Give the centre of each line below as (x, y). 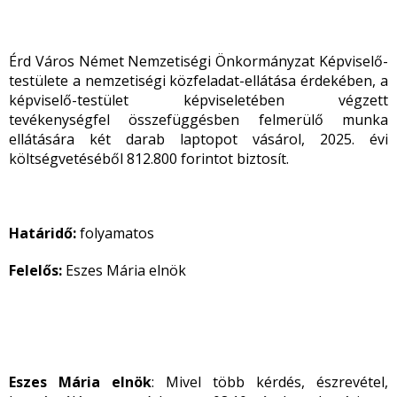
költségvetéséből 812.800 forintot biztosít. (149, 159)
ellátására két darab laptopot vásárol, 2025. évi (198, 139)
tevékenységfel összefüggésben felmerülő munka (198, 120)
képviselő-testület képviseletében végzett (198, 100)
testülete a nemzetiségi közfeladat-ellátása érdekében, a (198, 81)
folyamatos (117, 233)
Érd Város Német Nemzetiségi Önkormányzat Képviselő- (198, 61)
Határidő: (44, 233)
